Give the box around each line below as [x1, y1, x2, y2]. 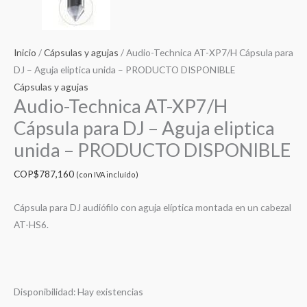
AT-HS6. [14, 218, 49, 230]
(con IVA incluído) [76, 169, 138, 179]
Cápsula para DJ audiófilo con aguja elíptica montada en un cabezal [14, 201, 291, 213]
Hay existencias [77, 285, 143, 297]
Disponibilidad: [14, 285, 75, 297]
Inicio [14, 47, 36, 59]
